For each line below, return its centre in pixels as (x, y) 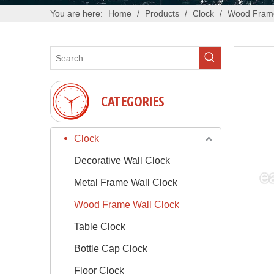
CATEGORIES (132, 101)
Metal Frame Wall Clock (126, 182)
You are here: (76, 13)
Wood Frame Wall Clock (127, 204)
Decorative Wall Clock (122, 160)
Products (162, 13)
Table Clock (100, 226)
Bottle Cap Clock (111, 248)
